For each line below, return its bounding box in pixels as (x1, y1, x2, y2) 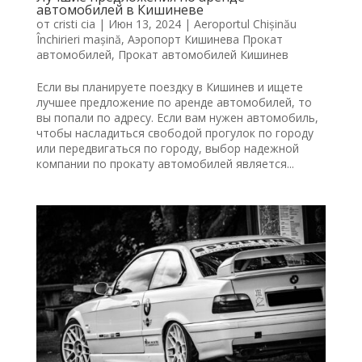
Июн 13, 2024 (107, 15, 181, 32)
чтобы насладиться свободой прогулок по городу (36, 124, 314, 141)
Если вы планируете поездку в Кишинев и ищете (36, 78, 303, 95)
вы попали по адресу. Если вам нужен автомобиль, (36, 109, 318, 125)
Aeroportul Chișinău (193, 15, 297, 32)
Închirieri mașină (36, 31, 121, 47)
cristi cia (53, 15, 95, 32)
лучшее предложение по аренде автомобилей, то (36, 94, 312, 110)
